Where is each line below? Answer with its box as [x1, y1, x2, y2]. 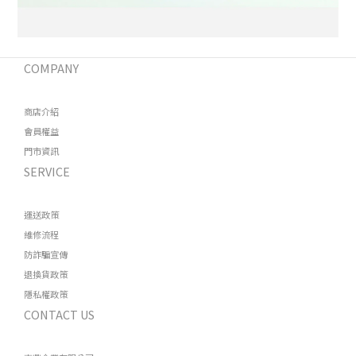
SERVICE [24, 162, 70, 180]
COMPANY [24, 59, 79, 76]
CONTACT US [24, 305, 95, 323]
